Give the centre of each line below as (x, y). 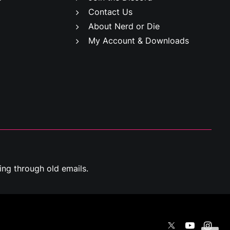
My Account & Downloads (139, 41)
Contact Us (110, 12)
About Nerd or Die (124, 26)
